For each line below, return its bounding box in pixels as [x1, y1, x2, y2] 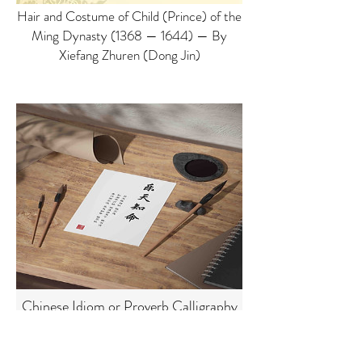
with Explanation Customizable [40, 316, 219, 337]
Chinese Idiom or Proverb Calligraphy [21, 296, 238, 317]
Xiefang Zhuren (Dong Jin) [58, 45, 200, 65]
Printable [103, 336, 156, 357]
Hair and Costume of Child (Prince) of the [17, 6, 242, 26]
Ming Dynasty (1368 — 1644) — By [32, 26, 227, 45]
